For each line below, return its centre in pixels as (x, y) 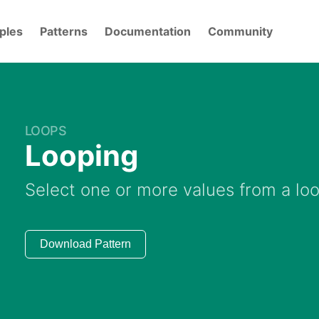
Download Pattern (85, 244)
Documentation (148, 31)
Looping (81, 156)
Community (240, 31)
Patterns (64, 31)
